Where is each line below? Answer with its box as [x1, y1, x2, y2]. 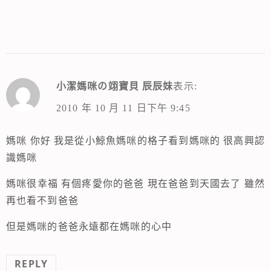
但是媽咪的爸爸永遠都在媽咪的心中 [6, 221, 172, 232]
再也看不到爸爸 [6, 195, 79, 206]
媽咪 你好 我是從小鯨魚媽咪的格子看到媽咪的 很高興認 [6, 135, 265, 146]
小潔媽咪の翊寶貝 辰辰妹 [56, 81, 174, 92]
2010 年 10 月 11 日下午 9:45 [56, 103, 191, 114]
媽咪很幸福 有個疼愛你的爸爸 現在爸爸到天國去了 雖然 [6, 178, 265, 189]
